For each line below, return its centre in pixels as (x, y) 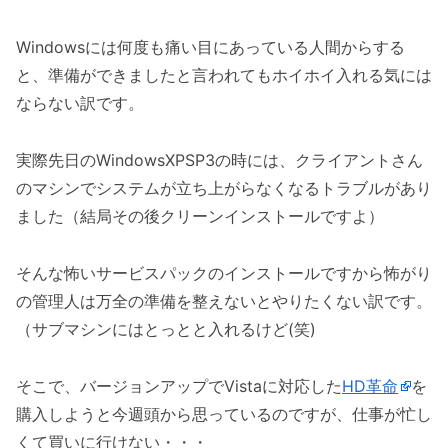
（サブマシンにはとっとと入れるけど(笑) (166, 328)
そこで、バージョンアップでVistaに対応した (179, 385)
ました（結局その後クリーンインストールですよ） (200, 215)
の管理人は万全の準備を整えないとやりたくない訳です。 (224, 300)
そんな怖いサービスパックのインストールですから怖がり (224, 272)
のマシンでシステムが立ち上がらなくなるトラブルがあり (224, 187)
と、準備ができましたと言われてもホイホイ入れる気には (224, 75)
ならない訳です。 (80, 103)
